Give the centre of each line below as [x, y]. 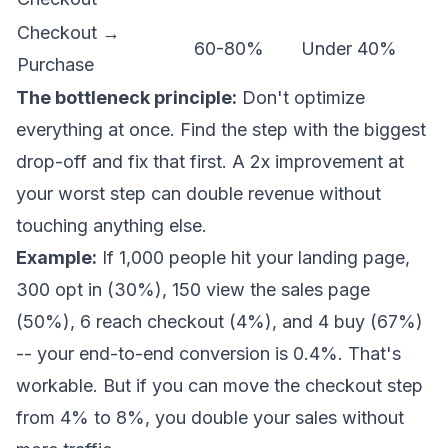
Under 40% [349, 48]
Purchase [55, 64]
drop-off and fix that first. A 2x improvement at [210, 161]
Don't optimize [301, 97]
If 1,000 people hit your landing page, [253, 257]
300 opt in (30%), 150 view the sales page [193, 289]
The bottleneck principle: [126, 97]
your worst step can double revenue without [198, 193]
